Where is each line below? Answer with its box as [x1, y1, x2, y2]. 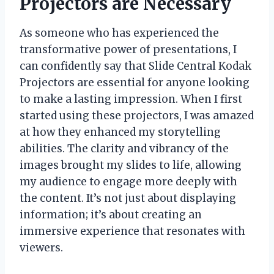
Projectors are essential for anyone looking [20, 75, 250, 89]
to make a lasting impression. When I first [20, 92, 242, 106]
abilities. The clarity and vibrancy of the [20, 141, 229, 155]
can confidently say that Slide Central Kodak [20, 59, 251, 73]
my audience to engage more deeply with [20, 174, 237, 188]
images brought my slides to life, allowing [20, 158, 242, 172]
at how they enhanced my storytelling [20, 125, 221, 139]
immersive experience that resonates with [20, 224, 245, 238]
